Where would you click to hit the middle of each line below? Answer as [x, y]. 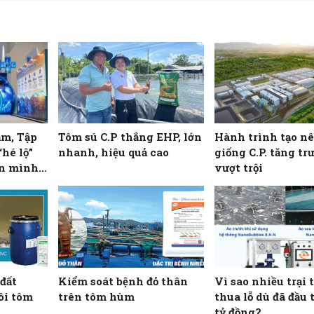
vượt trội [238, 168]
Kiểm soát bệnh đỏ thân [123, 281]
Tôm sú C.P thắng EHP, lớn [130, 137]
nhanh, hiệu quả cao [114, 152]
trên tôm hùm [97, 296]
